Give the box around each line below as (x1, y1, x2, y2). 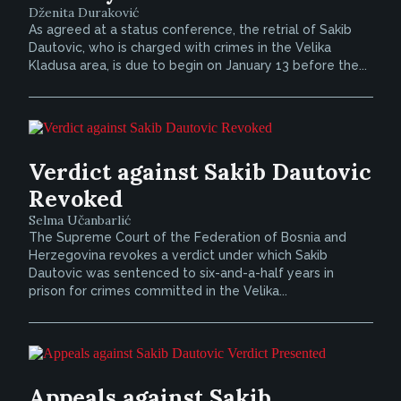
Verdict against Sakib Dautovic (28, 158, 371, 186)
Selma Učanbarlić (28, 212, 131, 228)
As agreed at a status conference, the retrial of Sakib (28, 22, 352, 37)
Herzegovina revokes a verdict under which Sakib (28, 248, 328, 262)
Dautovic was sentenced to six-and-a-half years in (28, 266, 334, 280)
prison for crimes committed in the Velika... (28, 284, 287, 298)
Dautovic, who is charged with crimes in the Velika (28, 40, 331, 55)
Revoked (28, 184, 123, 213)
